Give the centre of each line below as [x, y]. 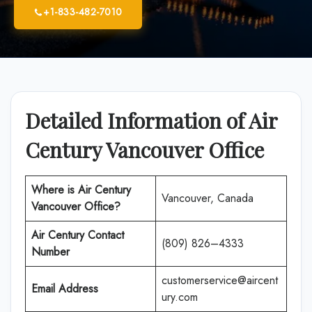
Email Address [65, 289]
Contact [104, 235]
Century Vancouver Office [145, 150]
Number [50, 252]
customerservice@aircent [220, 280]
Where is [55, 190]
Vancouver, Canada [208, 198]
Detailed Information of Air [151, 120]
